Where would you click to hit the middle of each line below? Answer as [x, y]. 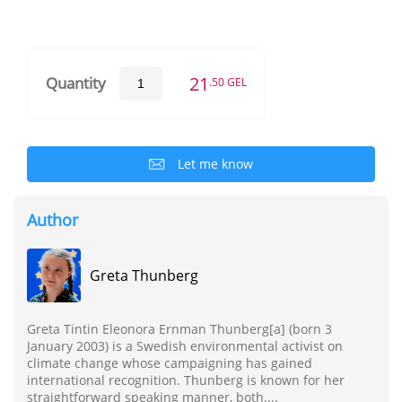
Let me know [215, 163]
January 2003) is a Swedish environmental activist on [185, 345]
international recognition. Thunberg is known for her [186, 380]
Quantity [76, 83]
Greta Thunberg [144, 275]
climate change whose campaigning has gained [170, 363]
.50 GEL [228, 82]
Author [52, 219]
